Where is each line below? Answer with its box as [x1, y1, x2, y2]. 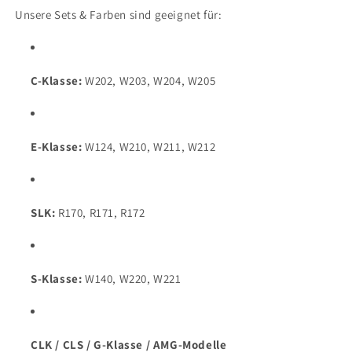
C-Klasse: [31, 73, 82, 89]
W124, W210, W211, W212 [82, 139, 216, 155]
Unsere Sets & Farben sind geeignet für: [15, 7, 222, 23]
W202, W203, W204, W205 [82, 73, 216, 89]
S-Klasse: [31, 271, 82, 287]
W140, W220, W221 [82, 271, 181, 287]
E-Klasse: [31, 139, 82, 155]
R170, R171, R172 [55, 205, 145, 221]
